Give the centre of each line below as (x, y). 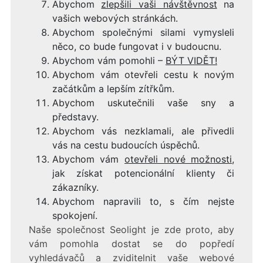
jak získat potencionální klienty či (143, 173)
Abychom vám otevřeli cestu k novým (143, 75)
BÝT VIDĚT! (191, 61)
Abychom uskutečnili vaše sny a (143, 103)
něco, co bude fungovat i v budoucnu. (136, 47)
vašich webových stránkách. (115, 18)
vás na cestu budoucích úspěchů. (126, 145)
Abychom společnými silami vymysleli (143, 33)
